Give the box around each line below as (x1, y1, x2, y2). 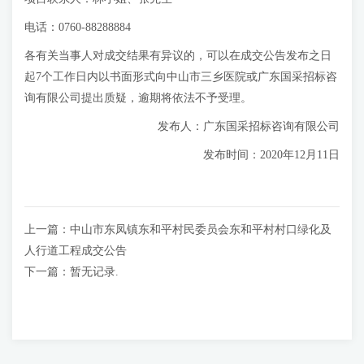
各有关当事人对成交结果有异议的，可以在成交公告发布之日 (24, 50, 331, 62)
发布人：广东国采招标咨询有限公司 (148, 120, 340, 132)
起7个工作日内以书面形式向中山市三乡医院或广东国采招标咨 (24, 71, 337, 83)
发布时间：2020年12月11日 (31, 149, 340, 161)
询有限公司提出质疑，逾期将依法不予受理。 (24, 92, 252, 104)
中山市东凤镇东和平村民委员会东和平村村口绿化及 (70, 223, 331, 236)
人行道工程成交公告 (24, 245, 127, 257)
